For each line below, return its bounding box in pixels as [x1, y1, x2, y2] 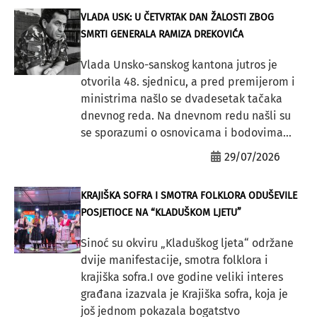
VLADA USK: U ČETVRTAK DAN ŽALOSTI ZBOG [80, 11, 274, 24]
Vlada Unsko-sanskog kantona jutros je [80, 58, 277, 72]
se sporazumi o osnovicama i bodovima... [80, 126, 292, 140]
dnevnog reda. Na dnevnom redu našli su [80, 109, 291, 123]
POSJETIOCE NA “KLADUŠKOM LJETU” [80, 207, 241, 219]
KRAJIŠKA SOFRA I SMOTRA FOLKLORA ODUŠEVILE [80, 190, 297, 202]
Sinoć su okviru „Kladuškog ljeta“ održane [80, 236, 294, 250]
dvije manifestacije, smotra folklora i [80, 253, 268, 267]
